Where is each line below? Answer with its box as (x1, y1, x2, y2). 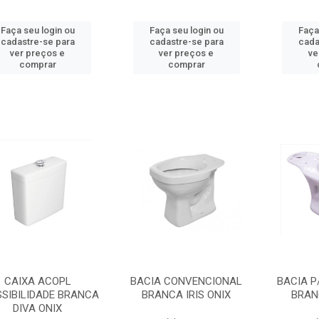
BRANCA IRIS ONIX (142, 288, 231, 301)
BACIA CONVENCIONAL (130, 275, 243, 288)
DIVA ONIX (13, 302, 63, 315)
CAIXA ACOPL (4, 275, 71, 288)
